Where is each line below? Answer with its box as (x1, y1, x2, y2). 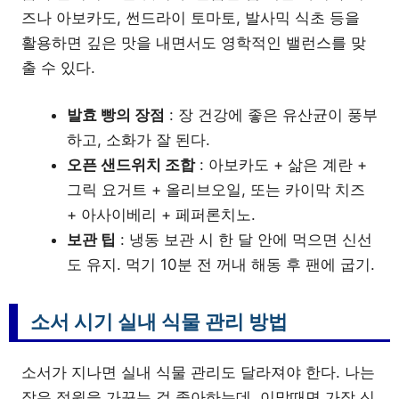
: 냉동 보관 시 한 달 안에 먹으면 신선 (116, 231, 372, 248)
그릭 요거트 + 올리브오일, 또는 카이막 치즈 (67, 181, 365, 199)
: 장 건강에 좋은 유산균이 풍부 (165, 106, 378, 124)
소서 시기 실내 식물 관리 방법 (30, 310, 288, 333)
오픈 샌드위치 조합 (67, 156, 195, 174)
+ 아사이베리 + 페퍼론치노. (67, 206, 256, 224)
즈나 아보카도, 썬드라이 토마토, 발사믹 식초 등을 (21, 8, 360, 27)
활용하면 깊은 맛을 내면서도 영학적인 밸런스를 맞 (21, 33, 366, 52)
